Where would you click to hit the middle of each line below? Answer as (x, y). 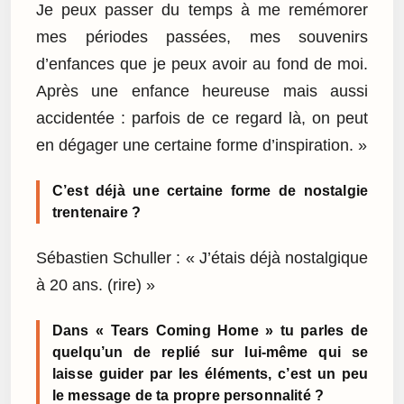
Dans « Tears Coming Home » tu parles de (210, 330)
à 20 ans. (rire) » (96, 285)
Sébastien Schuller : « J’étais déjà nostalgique (202, 257)
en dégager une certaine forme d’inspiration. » (202, 146)
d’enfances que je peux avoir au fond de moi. (202, 64)
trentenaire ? (97, 213)
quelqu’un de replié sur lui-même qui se (210, 352)
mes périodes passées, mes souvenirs (202, 37)
